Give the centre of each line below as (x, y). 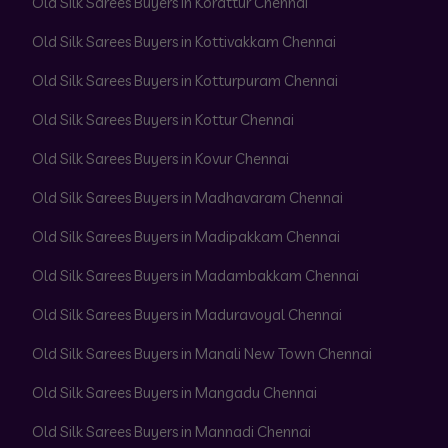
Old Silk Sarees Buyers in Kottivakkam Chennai (184, 42)
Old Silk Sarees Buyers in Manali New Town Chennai (202, 354)
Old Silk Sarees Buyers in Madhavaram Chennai (187, 198)
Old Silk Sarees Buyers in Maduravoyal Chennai (187, 315)
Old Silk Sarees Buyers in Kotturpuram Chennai (185, 81)
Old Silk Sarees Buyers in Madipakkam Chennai (186, 237)
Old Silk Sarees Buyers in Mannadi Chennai (171, 432)
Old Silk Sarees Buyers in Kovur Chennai (160, 159)
